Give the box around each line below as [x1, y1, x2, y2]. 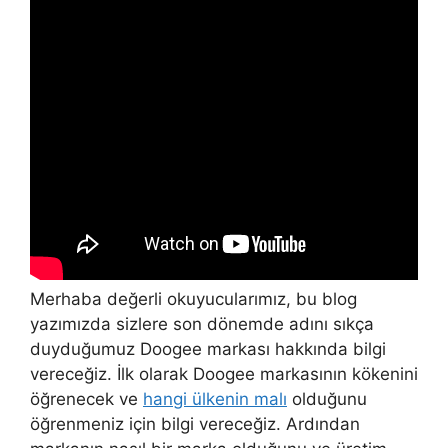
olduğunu [287, 388, 367, 409]
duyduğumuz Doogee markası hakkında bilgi [30, 338, 386, 359]
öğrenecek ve [30, 388, 143, 409]
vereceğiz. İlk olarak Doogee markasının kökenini [30, 363, 418, 384]
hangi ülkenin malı [143, 388, 287, 409]
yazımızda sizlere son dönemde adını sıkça [30, 313, 374, 334]
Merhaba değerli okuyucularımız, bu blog [30, 288, 357, 309]
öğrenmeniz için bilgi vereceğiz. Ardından [30, 413, 360, 434]
